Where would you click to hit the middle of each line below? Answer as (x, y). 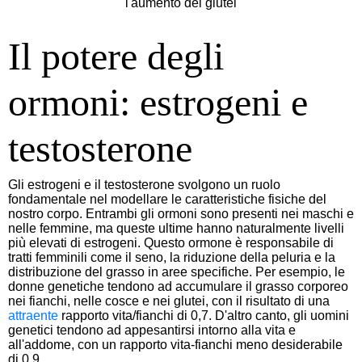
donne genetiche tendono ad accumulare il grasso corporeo (178, 286)
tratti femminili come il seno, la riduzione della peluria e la (172, 257)
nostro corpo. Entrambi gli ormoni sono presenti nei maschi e (181, 213)
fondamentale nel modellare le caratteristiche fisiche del (167, 199)
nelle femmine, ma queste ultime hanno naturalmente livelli (176, 228)
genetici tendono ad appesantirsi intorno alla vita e (152, 330)
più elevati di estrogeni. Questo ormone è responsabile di (171, 242)
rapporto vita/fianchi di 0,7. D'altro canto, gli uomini (204, 315)
